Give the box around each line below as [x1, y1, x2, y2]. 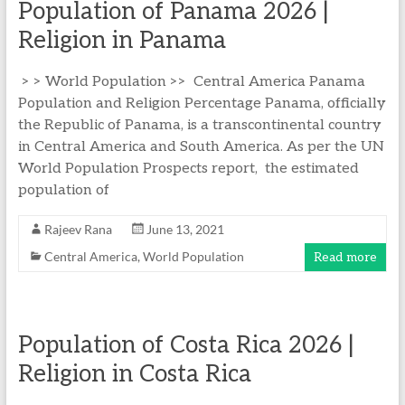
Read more [314, 250, 378, 265]
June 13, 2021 [146, 221, 224, 237]
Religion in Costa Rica [17, 360, 251, 389]
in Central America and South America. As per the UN [17, 138, 384, 155]
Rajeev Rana [43, 221, 112, 237]
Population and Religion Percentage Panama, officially [17, 95, 386, 112]
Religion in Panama [17, 26, 226, 55]
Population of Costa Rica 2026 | [17, 331, 354, 360]
